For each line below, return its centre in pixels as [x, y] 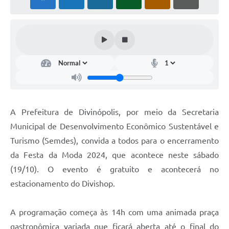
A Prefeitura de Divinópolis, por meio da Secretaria [114, 112]
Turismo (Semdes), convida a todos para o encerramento [114, 141]
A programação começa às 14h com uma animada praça [114, 212]
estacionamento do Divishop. [63, 184]
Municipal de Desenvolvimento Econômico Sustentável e [114, 127]
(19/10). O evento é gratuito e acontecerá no [114, 169]
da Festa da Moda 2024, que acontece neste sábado [114, 155]
